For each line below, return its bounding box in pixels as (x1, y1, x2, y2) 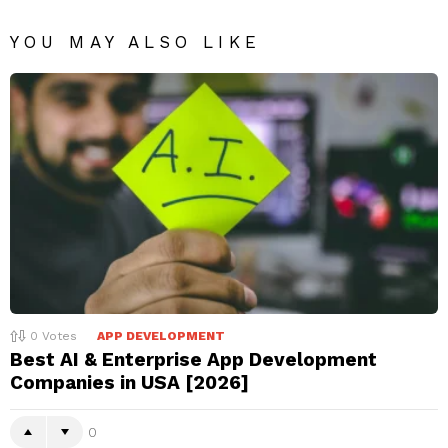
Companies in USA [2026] (10, 371, 249, 395)
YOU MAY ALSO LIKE (10, 32, 261, 53)
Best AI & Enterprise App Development (10, 348, 377, 372)
